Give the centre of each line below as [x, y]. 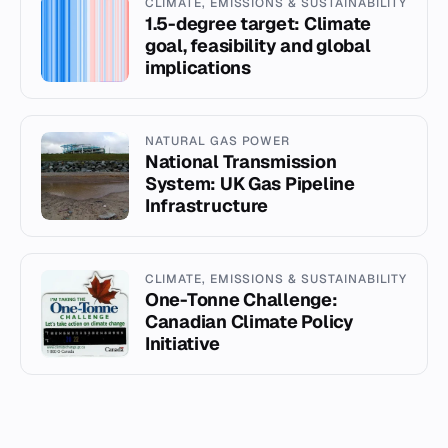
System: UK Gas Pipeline [250, 184]
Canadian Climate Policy [249, 322]
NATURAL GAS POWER [218, 141]
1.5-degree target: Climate [258, 24]
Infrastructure [207, 206]
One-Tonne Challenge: [241, 300]
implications [198, 68]
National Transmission [241, 162]
